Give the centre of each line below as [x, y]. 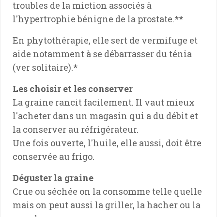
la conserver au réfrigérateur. [76, 129]
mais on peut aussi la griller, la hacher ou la [107, 205]
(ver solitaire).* [45, 67]
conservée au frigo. [54, 156]
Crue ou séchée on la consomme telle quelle [107, 191]
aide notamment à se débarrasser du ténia [102, 54]
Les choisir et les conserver [73, 88]
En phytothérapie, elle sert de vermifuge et [105, 40]
